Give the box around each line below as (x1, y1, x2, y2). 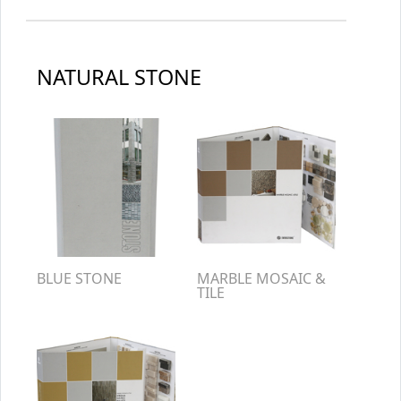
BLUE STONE (37, 269, 122, 288)
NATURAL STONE (37, 63, 201, 91)
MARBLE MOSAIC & (197, 269, 326, 288)
